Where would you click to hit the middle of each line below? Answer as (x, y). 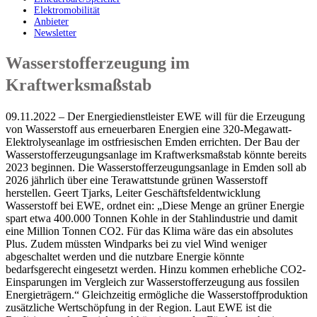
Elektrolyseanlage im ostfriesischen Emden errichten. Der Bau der (152, 142)
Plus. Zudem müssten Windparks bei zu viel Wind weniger (136, 244)
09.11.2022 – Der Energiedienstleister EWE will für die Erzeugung (155, 117)
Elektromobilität (67, 10)
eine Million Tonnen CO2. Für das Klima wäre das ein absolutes (149, 231)
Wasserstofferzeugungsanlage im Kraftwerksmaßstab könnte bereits (156, 155)
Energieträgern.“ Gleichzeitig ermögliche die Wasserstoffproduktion (157, 295)
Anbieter (51, 21)
